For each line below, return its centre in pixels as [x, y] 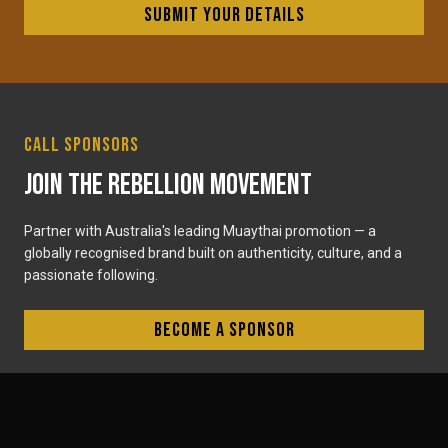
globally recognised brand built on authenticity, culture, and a [213, 253]
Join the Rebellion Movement [168, 185]
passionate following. [91, 275]
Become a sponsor [224, 330]
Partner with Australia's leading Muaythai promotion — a [200, 231]
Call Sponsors [81, 145]
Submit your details [224, 15]
